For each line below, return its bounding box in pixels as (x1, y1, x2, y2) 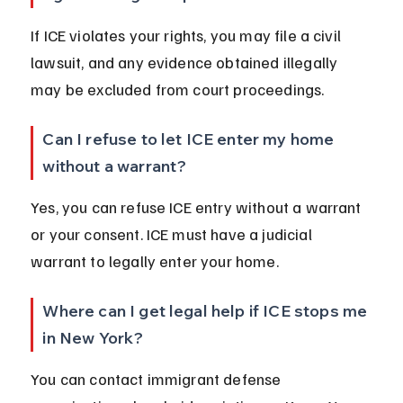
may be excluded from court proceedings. (31, 79, 325, 100)
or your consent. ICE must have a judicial (31, 224, 316, 245)
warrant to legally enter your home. (31, 251, 279, 272)
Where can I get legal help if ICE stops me (42, 300, 372, 322)
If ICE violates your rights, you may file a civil (31, 25, 345, 46)
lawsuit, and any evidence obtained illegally (31, 52, 342, 73)
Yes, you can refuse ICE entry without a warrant (31, 197, 365, 218)
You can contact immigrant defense (31, 369, 285, 390)
